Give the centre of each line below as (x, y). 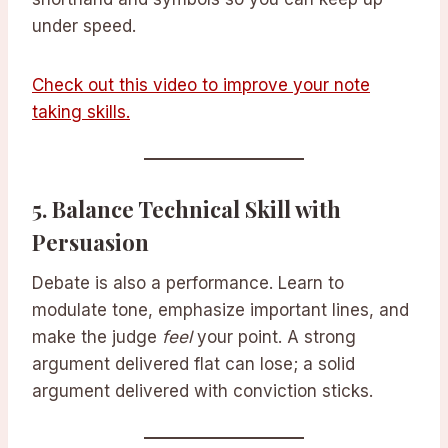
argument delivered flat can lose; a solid (193, 364)
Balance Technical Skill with (196, 209)
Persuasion (90, 242)
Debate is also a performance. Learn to (188, 283)
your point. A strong (274, 337)
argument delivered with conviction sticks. (202, 391)
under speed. (84, 26)
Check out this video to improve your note (201, 85)
